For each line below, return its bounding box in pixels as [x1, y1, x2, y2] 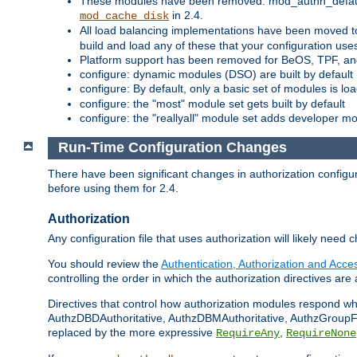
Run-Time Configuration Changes [57, 139, 287, 156]
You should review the [48, 257, 161, 271]
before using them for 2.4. [48, 182, 178, 195]
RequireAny [216, 327, 280, 340]
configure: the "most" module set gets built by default [80, 96, 345, 110]
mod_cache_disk [80, 9, 169, 22]
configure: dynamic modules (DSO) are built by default [80, 67, 353, 80]
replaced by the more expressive [48, 326, 216, 339]
